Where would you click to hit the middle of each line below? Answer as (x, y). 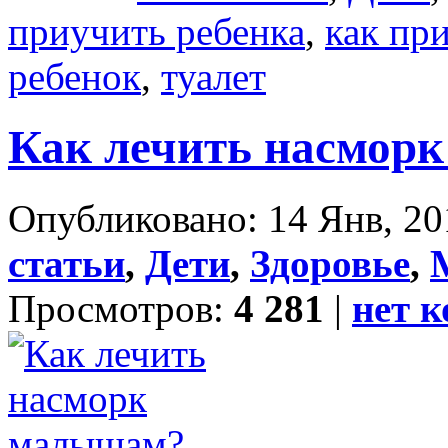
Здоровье (330, 263)
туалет (213, 76)
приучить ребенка (156, 31)
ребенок (74, 76)
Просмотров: (121, 308)
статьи (66, 263)
